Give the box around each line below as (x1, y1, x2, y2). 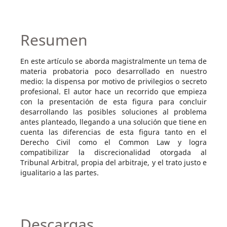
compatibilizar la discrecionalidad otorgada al (20, 147, 207, 157)
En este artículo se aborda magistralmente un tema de (20, 56, 207, 66)
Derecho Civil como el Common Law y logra (20, 137, 207, 147)
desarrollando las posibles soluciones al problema (20, 106, 207, 117)
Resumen (20, 29, 88, 50)
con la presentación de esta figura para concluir (20, 96, 207, 106)
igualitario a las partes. (20, 167, 99, 177)
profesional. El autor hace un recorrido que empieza (20, 86, 207, 96)
